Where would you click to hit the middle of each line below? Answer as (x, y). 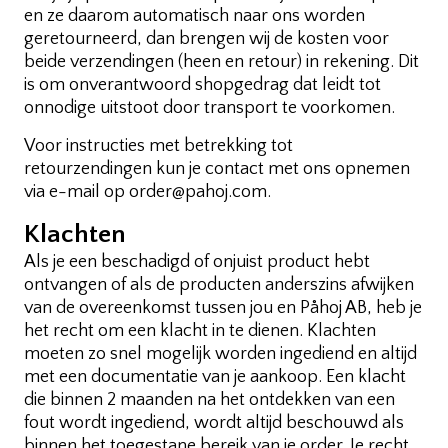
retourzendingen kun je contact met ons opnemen (217, 168)
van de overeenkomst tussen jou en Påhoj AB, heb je (223, 308)
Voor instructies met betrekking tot (158, 145)
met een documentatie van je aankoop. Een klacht (215, 377)
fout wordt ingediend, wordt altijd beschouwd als (214, 423)
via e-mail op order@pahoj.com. (147, 191)
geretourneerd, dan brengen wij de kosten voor (206, 39)
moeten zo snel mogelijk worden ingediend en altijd (220, 354)
